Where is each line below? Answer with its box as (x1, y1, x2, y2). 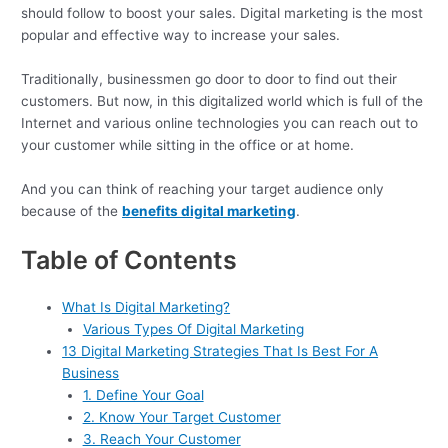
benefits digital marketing (122, 202, 297, 219)
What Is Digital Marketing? (62, 298, 231, 315)
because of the (21, 202, 123, 219)
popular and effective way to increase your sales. (21, 27, 345, 44)
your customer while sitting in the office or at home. (21, 137, 355, 154)
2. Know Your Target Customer (82, 408, 281, 425)
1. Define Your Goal (82, 386, 204, 403)
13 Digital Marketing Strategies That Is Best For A (62, 342, 379, 359)
